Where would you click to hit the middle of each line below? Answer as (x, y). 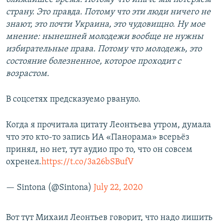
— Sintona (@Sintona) (50, 188)
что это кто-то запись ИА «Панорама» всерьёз (98, 138)
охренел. (24, 162)
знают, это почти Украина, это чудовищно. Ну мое (106, 25)
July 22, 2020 (118, 188)
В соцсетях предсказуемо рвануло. (73, 100)
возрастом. (28, 74)
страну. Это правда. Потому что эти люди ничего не (108, 12)
